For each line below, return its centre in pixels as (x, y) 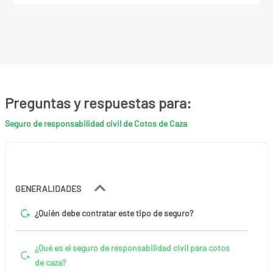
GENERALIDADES (49, 188)
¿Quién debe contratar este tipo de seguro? (114, 213)
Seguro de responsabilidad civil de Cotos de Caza (96, 123)
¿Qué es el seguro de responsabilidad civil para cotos (132, 247)
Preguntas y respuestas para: (98, 102)
